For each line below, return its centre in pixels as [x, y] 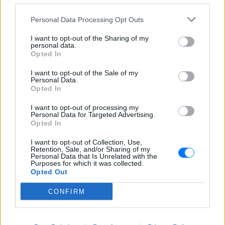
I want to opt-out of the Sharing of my [90, 38]
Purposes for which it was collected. [87, 163]
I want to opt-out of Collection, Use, [86, 142]
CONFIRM [67, 191]
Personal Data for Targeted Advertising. [93, 115]
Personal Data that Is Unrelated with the [94, 156]
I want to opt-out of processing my [85, 107]
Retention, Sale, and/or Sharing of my [90, 149]
